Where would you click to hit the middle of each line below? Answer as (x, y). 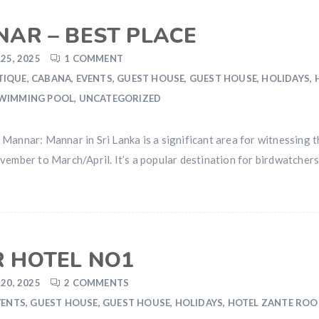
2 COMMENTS (97, 283)
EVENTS (94, 78)
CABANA (52, 78)
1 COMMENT (94, 58)
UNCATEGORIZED (120, 98)
